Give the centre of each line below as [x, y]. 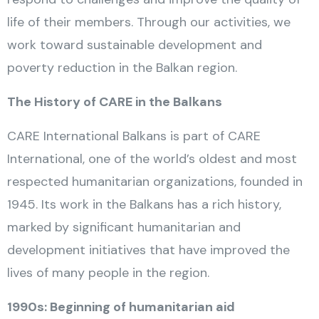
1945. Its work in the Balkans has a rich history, [144, 204]
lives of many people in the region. [108, 273]
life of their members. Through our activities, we [149, 22]
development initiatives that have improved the [148, 250]
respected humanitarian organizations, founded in [155, 182]
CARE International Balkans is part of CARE [134, 136]
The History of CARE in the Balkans [115, 102]
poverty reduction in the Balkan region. [122, 68]
